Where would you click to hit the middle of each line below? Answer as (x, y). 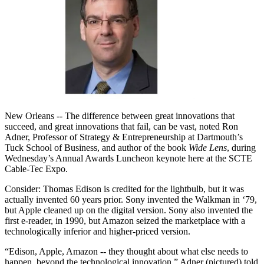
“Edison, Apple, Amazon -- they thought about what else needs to (126, 252)
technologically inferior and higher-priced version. (98, 232)
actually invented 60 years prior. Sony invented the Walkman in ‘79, (131, 200)
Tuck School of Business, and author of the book (97, 148)
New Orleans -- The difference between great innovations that (120, 116)
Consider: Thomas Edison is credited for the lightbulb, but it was (124, 189)
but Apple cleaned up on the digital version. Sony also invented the (129, 210)
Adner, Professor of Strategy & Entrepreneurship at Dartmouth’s (124, 137)
